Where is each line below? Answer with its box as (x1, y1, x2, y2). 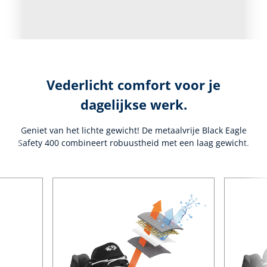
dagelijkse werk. (80, 95, 187, 113)
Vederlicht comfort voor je (46, 76, 221, 94)
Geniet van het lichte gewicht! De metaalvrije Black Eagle (20, 124, 247, 136)
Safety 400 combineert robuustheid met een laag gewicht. (18, 136, 249, 148)
